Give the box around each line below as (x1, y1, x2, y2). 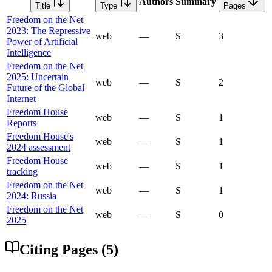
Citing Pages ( (19, 242, 106, 258)
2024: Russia (7, 191, 56, 202)
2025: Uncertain (7, 72, 69, 83)
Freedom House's (7, 131, 73, 142)
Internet (7, 93, 36, 104)
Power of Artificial (7, 36, 78, 47)
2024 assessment (7, 142, 70, 153)
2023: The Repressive (7, 25, 90, 36)
